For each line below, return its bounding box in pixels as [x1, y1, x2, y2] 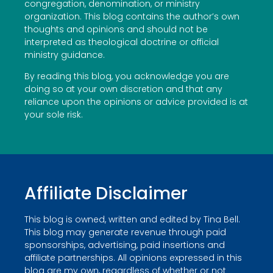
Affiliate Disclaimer [24, 182, 188, 206]
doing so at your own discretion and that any [24, 82, 222, 95]
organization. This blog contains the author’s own [24, 10, 239, 23]
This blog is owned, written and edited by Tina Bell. [24, 213, 240, 226]
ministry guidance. [24, 48, 105, 61]
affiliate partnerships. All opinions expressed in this [24, 252, 242, 264]
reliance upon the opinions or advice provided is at [24, 95, 248, 108]
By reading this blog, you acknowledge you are [24, 69, 229, 82]
